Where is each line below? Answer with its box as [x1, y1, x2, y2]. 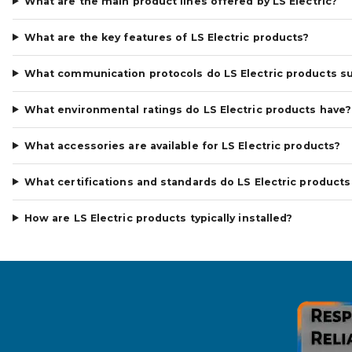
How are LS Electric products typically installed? [24, 211, 293, 224]
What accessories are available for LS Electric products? [24, 139, 341, 152]
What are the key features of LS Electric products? [24, 31, 310, 43]
